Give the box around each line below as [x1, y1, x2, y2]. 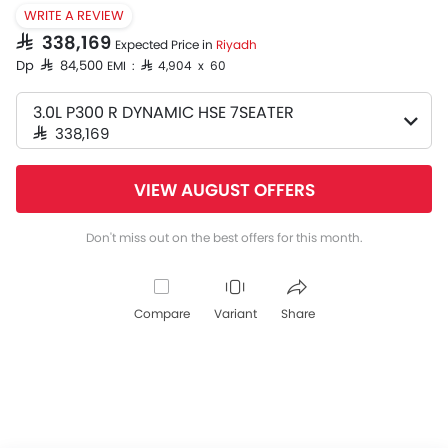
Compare [133, 305, 190, 322]
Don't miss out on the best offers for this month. [85, 229, 363, 246]
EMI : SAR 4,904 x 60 [107, 59, 226, 71]
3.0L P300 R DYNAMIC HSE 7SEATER [33, 101, 294, 124]
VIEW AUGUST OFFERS [133, 178, 315, 202]
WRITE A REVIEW [24, 6, 124, 25]
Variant [213, 305, 257, 322]
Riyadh [216, 36, 257, 53]
